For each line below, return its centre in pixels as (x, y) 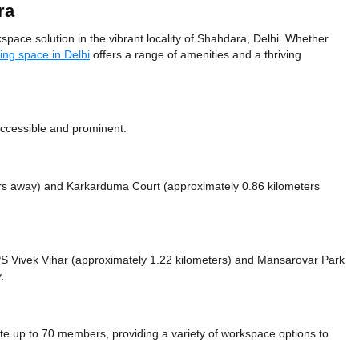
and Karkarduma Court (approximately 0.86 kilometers (182, 186)
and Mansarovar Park (290, 260)
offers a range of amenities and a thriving (196, 55)
